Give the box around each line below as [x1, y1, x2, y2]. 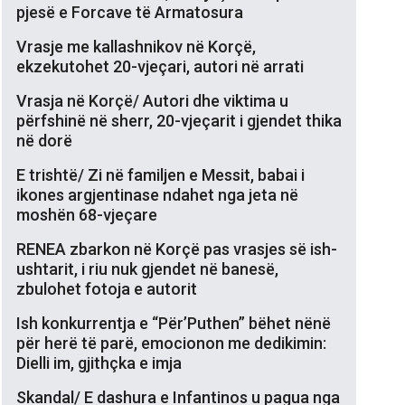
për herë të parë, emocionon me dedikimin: [16, 333, 326, 353]
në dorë [16, 130, 72, 150]
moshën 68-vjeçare [16, 204, 157, 224]
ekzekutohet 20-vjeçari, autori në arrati [16, 56, 304, 76]
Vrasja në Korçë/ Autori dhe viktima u [16, 90, 288, 110]
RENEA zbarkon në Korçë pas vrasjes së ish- [16, 239, 337, 259]
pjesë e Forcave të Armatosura [16, 2, 243, 22]
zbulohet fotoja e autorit [16, 278, 197, 298]
